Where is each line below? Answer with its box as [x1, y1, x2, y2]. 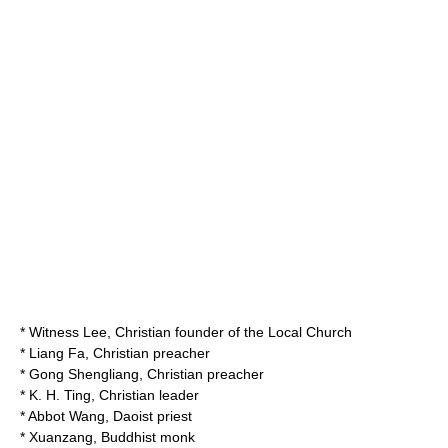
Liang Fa [29, 345, 85, 361]
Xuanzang [29, 429, 93, 445]
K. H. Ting [29, 387, 91, 403]
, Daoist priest [105, 408, 192, 424]
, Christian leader [91, 387, 199, 403]
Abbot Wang [28, 408, 105, 424]
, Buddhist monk [93, 429, 195, 445]
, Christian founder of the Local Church [107, 324, 352, 340]
